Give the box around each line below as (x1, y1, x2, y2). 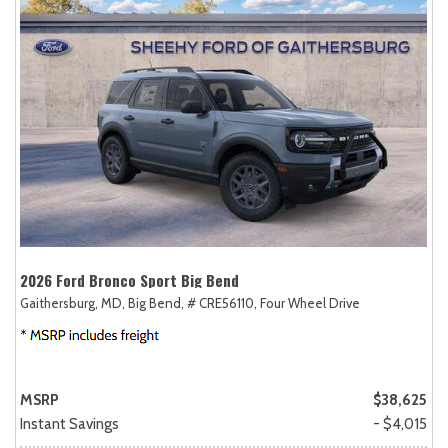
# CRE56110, (187, 295, 257, 312)
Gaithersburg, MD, (20, 295, 125, 312)
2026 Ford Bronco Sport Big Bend (20, 269, 239, 292)
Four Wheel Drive (260, 295, 360, 312)
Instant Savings (20, 415, 119, 434)
